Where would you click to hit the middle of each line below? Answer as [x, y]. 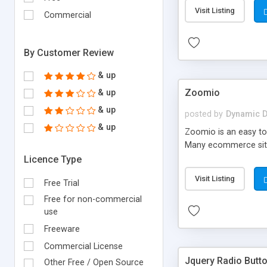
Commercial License [83, 246]
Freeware [62, 229]
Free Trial [62, 183]
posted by [204, 114]
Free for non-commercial [93, 199]
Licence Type [53, 159]
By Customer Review [69, 52]
